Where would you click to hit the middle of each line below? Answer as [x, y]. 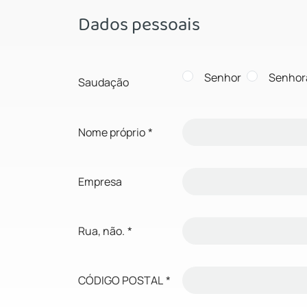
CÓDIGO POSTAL [121, 280]
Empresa [100, 181]
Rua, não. [101, 231]
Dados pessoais [139, 24]
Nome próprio [112, 132]
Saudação [103, 82]
